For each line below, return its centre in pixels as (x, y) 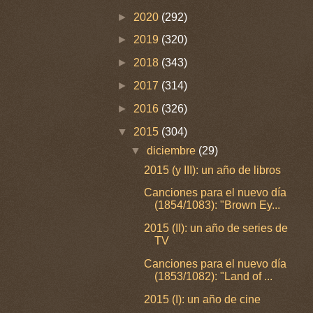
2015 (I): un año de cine (203, 299)
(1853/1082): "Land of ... (214, 277)
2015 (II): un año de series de (216, 228)
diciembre (172, 151)
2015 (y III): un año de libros (213, 170)
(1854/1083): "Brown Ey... (218, 205)
